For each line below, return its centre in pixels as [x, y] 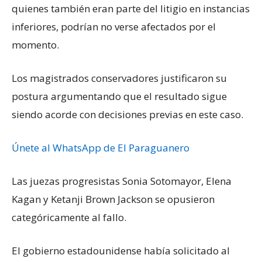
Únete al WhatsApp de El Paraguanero [101, 147]
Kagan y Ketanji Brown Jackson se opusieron [113, 199]
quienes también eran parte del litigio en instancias [131, 8]
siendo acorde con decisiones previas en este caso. [127, 114]
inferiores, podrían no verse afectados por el [114, 26]
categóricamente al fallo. [69, 217]
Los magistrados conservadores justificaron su [119, 78]
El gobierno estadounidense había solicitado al [121, 250]
